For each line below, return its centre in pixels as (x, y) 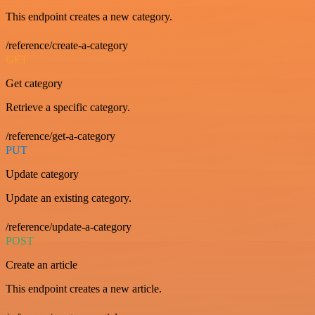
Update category (42, 174)
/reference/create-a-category (67, 46)
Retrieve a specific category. (68, 108)
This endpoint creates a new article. (84, 289)
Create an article (41, 265)
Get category (34, 84)
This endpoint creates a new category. (89, 17)
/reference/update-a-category (69, 227)
